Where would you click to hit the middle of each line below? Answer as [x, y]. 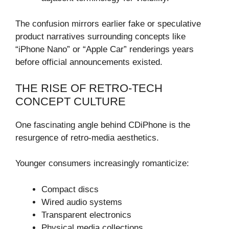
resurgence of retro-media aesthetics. [87, 138]
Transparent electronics [86, 215]
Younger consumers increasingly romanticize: [102, 164]
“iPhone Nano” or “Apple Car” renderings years [105, 50]
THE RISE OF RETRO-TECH [89, 88]
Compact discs [70, 189]
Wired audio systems [82, 202]
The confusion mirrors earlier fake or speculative [108, 24]
